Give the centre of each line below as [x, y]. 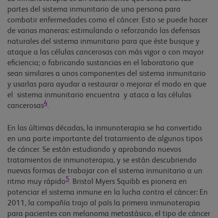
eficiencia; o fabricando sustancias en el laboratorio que [100, 63]
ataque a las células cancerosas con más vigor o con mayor [106, 52]
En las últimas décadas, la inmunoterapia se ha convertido [105, 128]
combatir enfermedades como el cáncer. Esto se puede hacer [108, 20]
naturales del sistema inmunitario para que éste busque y [103, 42]
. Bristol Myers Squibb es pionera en [128, 182]
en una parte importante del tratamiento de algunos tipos [105, 139]
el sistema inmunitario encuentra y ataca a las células [99, 95]
